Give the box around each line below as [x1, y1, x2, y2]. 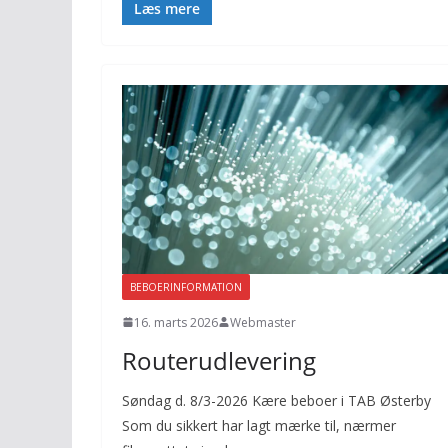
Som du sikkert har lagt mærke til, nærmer [122, 415, 396, 435]
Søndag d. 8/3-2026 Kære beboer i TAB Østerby [122, 390, 431, 410]
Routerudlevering [122, 343, 316, 377]
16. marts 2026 [134, 313, 218, 331]
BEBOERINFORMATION [130, 279, 242, 294]
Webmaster [230, 313, 296, 331]
